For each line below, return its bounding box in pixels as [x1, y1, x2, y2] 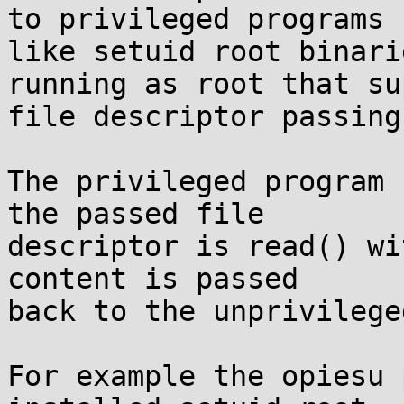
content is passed [7, 262, 298, 295]
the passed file [7, 197, 264, 230]
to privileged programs [7, 3, 384, 35]
